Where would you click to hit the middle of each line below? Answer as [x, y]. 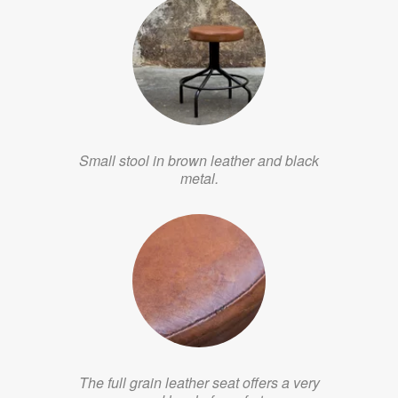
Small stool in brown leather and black [199, 160]
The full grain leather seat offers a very [199, 382]
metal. [199, 178]
